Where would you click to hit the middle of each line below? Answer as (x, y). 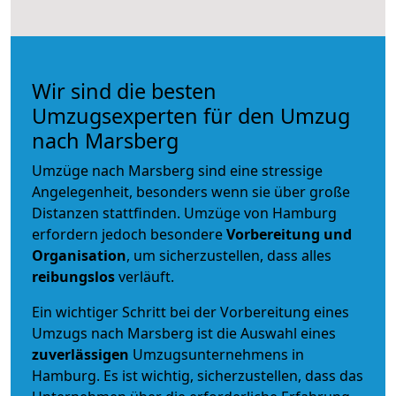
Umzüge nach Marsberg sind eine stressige (177, 170)
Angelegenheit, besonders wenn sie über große (191, 191)
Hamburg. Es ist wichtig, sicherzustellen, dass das (198, 375)
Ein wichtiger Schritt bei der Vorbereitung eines (190, 312)
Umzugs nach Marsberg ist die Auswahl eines (184, 333)
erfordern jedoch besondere (129, 234)
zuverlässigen (82, 354)
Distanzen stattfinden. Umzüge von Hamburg (184, 213)
